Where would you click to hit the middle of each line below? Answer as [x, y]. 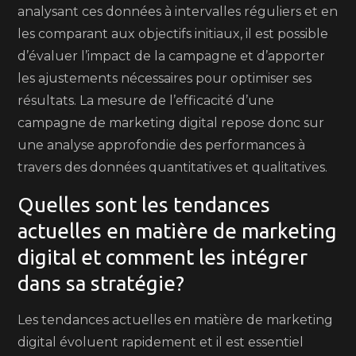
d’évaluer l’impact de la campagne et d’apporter [172, 56]
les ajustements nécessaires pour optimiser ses [165, 78]
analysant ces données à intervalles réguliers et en [178, 12]
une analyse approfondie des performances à [162, 145]
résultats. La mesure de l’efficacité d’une [146, 101]
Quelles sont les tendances [144, 205]
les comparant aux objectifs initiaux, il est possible [173, 34]
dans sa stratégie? [101, 283]
